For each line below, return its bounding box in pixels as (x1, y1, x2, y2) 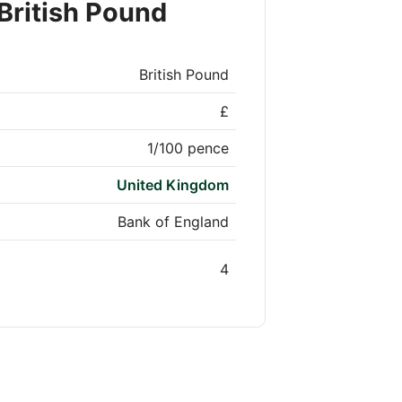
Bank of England (118, 213, 229, 232)
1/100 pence (147, 139, 229, 158)
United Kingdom (117, 176, 229, 195)
